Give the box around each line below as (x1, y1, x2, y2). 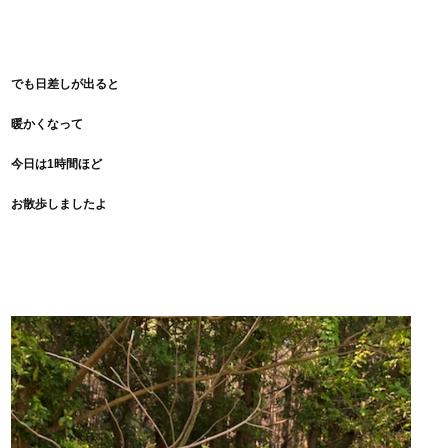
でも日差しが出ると (11, 76, 120, 91)
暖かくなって (11, 116, 84, 131)
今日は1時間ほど (11, 156, 103, 171)
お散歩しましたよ (11, 196, 108, 211)
